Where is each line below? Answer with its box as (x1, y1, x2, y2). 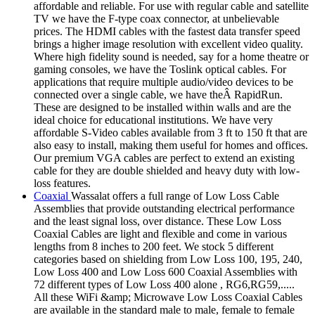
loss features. (34, 176, 91, 189)
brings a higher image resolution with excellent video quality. (34, 37, 303, 50)
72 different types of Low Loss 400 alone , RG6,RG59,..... (34, 278, 295, 290)
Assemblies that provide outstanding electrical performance (34, 202, 295, 214)
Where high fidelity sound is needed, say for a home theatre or (34, 50, 309, 63)
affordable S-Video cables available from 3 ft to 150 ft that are (34, 126, 307, 139)
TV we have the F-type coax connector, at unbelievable (34, 12, 279, 25)
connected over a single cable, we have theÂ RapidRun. (34, 88, 283, 101)
